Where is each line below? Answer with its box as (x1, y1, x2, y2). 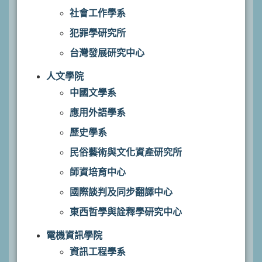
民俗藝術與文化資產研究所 (70, 147, 182, 157)
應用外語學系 (70, 108, 126, 118)
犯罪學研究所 (70, 28, 126, 38)
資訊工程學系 (70, 247, 126, 257)
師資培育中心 (70, 167, 126, 177)
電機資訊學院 (46, 230, 102, 240)
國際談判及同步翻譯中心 (70, 187, 173, 197)
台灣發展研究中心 (70, 48, 144, 58)
